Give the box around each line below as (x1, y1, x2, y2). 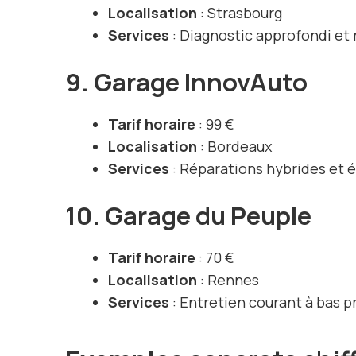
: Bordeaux (197, 137, 272, 157)
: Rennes (197, 270, 259, 290)
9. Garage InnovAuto (65, 65, 308, 99)
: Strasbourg (197, 3, 282, 23)
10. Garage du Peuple (65, 199, 311, 233)
